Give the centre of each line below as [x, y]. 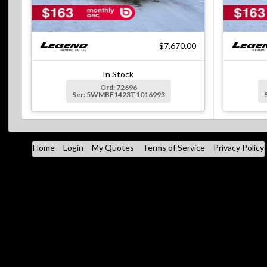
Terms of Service [173, 148]
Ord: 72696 [118, 88]
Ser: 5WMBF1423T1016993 [118, 95]
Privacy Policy [238, 148]
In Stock [118, 74]
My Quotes [113, 148]
